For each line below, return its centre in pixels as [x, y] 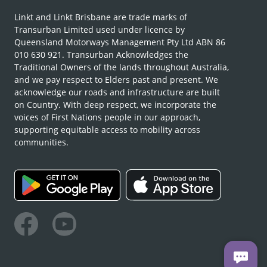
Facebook [35, 246]
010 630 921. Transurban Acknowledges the [101, 54]
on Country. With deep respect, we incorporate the [115, 104]
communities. [41, 142]
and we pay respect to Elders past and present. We [116, 79]
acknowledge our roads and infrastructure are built [117, 92]
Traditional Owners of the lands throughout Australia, [122, 67]
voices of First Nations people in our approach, [107, 117]
